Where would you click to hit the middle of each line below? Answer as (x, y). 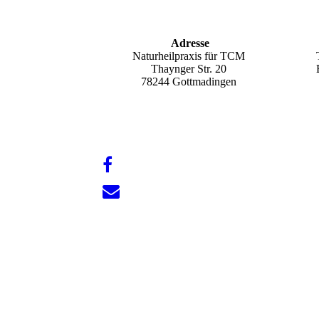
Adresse (188, 43)
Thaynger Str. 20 (188, 69)
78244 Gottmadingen (188, 82)
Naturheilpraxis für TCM (188, 56)
